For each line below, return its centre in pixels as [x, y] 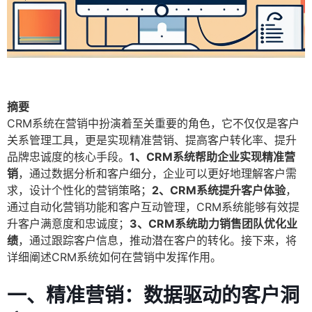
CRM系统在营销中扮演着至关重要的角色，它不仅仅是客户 [153, 124]
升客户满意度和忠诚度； [68, 224]
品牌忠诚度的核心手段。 [68, 157]
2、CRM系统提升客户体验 [219, 190]
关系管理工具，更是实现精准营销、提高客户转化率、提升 [152, 140]
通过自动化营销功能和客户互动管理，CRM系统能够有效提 [153, 207]
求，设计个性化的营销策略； [79, 190]
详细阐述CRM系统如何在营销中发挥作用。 [114, 257]
